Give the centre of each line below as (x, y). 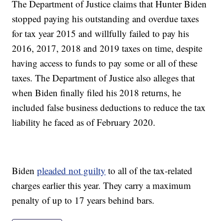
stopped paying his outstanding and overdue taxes (106, 18)
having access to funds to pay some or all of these (105, 63)
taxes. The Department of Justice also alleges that (104, 77)
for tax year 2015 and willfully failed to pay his (101, 33)
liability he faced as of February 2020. (84, 122)
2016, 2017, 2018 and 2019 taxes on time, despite (107, 48)
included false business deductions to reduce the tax (109, 107)
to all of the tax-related (149, 170)
